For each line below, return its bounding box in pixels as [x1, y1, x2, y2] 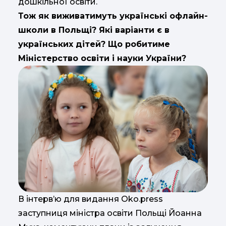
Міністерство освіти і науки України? [18, 53, 186, 64]
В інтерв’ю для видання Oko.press [18, 194, 163, 204]
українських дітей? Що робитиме [18, 39, 170, 49]
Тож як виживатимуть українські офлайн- [18, 11, 208, 21]
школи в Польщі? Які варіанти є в [18, 25, 169, 35]
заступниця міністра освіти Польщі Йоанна [18, 208, 202, 218]
